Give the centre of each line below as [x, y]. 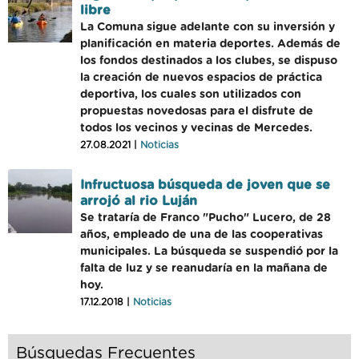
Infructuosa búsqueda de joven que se [205, 185]
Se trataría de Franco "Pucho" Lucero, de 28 [206, 218]
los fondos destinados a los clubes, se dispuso [209, 61]
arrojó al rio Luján [139, 201]
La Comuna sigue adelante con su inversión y [208, 27]
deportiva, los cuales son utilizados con [191, 95]
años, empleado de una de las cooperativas [202, 235]
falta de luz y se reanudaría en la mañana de [204, 268]
